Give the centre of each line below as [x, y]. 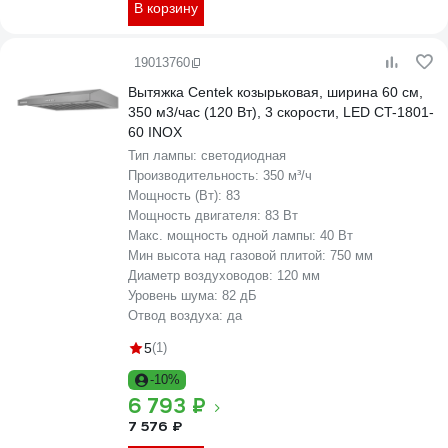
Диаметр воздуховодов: [202, 275]
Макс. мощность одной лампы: [224, 235]
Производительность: [195, 175]
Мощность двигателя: [196, 215]
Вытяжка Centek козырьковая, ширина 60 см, [275, 92]
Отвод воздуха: [177, 315]
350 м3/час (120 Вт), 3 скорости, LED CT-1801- [281, 112]
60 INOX [155, 132]
